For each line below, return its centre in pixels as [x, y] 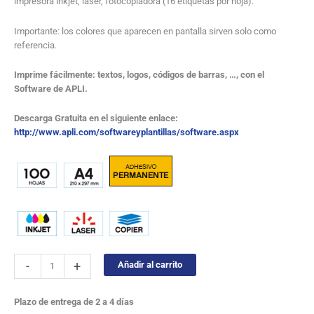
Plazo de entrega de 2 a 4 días [74, 302]
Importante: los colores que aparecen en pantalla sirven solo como [145, 31]
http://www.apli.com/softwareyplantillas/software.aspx [127, 132]
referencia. [35, 45]
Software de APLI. [51, 88]
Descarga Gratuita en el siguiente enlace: [97, 118]
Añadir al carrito [150, 265]
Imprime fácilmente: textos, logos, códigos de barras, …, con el [139, 74]
